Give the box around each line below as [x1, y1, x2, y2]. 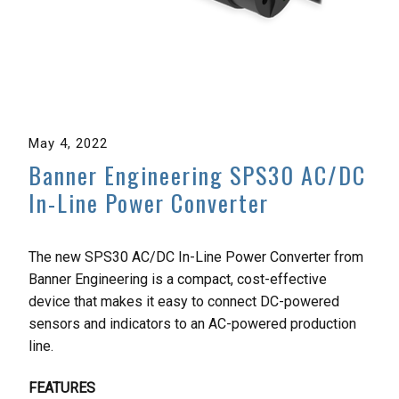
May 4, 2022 [28, 135, 108, 151]
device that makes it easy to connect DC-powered [28, 293, 339, 310]
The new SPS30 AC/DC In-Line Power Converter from [28, 248, 363, 265]
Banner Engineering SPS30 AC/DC [28, 158, 366, 192]
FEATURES [28, 379, 95, 396]
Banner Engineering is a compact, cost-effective [28, 271, 327, 288]
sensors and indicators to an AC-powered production [28, 315, 356, 332]
